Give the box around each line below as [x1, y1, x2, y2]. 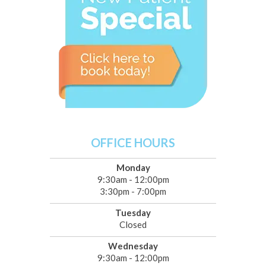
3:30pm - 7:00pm [100, 186, 166, 197]
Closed [119, 219, 147, 230]
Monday [116, 162, 150, 173]
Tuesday [115, 207, 151, 218]
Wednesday [108, 240, 158, 252]
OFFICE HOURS [91, 135, 175, 150]
